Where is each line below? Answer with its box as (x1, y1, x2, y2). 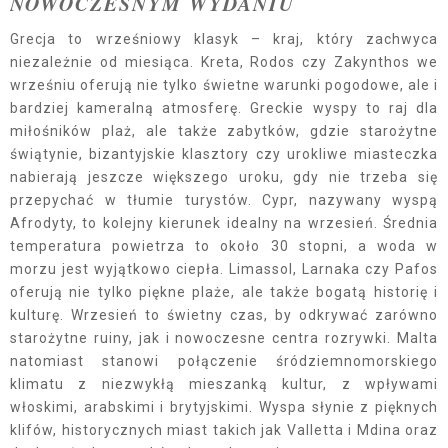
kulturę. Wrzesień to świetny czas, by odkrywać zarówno (10, 307, 438, 324)
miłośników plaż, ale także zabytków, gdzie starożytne (10, 123, 438, 140)
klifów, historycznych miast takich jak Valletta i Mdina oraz (10, 422, 438, 439)
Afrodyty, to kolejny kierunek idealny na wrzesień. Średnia (10, 215, 438, 232)
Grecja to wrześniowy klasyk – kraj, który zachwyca (10, 31, 438, 48)
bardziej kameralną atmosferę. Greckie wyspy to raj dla (10, 100, 438, 117)
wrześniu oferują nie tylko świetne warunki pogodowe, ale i (10, 77, 438, 94)
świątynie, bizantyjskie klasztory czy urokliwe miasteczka (10, 146, 438, 163)
